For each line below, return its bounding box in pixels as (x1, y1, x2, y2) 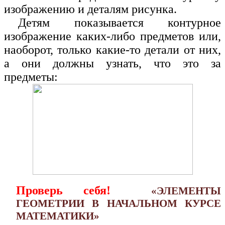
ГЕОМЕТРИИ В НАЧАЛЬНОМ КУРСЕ (16, 197, 221, 209)
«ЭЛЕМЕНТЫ (151, 184, 221, 197)
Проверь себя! (16, 183, 110, 197)
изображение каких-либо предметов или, (4, 30, 221, 43)
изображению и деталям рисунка (4, 3, 174, 16)
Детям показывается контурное (18, 16, 221, 30)
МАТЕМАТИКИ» (16, 209, 99, 222)
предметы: (4, 70, 58, 84)
